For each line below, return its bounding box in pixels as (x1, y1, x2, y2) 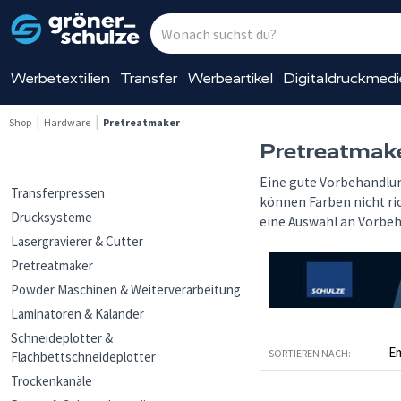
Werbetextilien (10, 70, 110, 87)
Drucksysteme (11, 209, 92, 226)
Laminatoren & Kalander (11, 305, 144, 322)
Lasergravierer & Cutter (11, 233, 143, 250)
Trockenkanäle (11, 372, 92, 389)
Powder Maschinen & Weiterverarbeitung (11, 281, 241, 298)
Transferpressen (11, 184, 105, 201)
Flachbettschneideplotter (11, 348, 156, 365)
